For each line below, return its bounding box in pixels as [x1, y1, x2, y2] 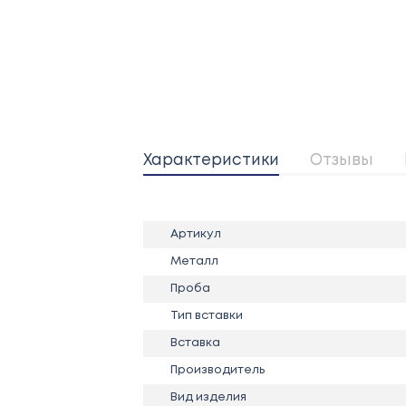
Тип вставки [169, 310, 243, 321]
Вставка [169, 337, 220, 348]
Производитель [169, 364, 265, 375]
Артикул [169, 228, 221, 239]
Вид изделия [169, 391, 246, 402]
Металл [169, 256, 218, 266]
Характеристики [142, 153, 279, 168]
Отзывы [309, 153, 373, 168]
